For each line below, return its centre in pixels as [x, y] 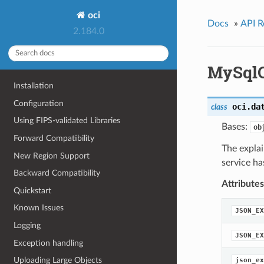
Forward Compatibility [54, 138]
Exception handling [49, 243]
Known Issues [39, 208]
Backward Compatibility [57, 173]
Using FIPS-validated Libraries [67, 121]
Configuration [39, 103]
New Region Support [52, 156]
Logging [27, 226]
